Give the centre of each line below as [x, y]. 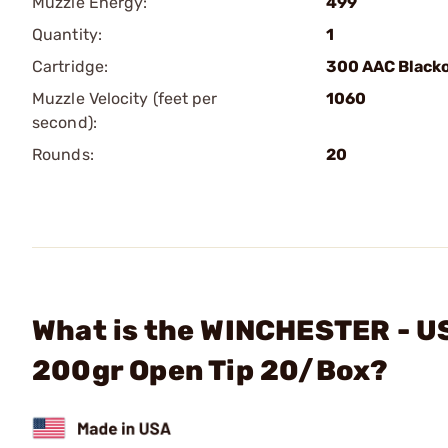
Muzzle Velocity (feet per [125, 98]
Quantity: [67, 34]
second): [64, 122]
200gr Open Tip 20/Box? [210, 370]
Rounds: [63, 154]
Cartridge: [70, 66]
